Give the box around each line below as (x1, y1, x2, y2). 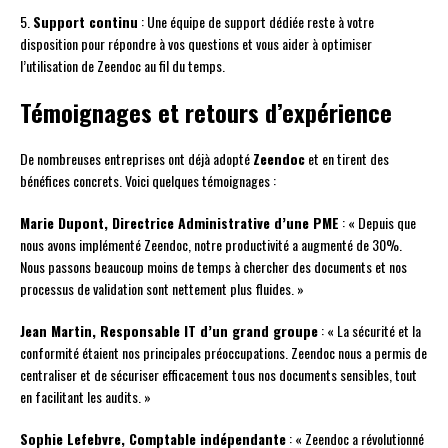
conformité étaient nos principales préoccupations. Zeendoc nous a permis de (20, 342, 427, 364)
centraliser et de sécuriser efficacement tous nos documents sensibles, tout (20, 364, 417, 386)
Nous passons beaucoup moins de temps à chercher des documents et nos (20, 256, 407, 278)
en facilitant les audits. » (20, 386, 151, 408)
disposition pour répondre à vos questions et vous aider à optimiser (20, 33, 372, 55)
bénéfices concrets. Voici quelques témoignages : (20, 170, 276, 192)
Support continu (33, 11, 138, 33)
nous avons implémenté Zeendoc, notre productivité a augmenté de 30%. (20, 234, 402, 256)
